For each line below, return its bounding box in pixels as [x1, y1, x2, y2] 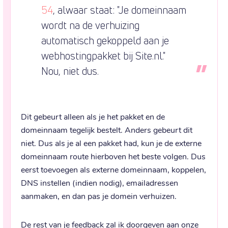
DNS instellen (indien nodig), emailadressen [21, 177, 178, 188]
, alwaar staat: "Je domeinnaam [53, 4, 186, 16]
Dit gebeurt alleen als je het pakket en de [21, 110, 165, 122]
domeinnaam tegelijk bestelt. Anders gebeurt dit [21, 124, 192, 135]
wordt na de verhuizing [41, 19, 139, 32]
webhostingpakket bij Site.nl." [41, 49, 165, 62]
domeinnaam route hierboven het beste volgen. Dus [21, 150, 206, 161]
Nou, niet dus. [41, 65, 99, 77]
